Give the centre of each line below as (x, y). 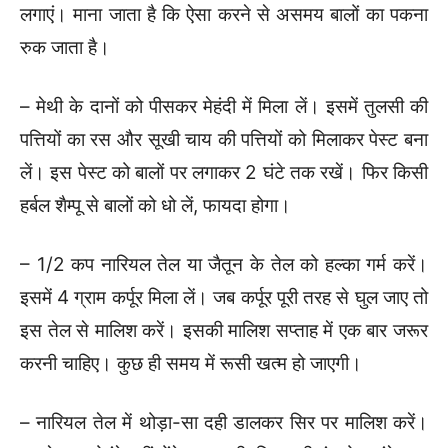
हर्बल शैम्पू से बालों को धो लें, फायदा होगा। (155, 205)
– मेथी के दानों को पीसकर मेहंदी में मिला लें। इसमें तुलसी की (224, 106)
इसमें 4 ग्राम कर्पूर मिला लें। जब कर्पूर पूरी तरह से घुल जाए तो (224, 297)
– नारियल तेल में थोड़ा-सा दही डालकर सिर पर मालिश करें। (224, 422)
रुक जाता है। (65, 47)
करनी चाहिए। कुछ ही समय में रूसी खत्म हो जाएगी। (191, 363)
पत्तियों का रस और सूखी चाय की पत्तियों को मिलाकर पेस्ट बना (224, 139)
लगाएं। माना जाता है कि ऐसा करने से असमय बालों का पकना (224, 14)
